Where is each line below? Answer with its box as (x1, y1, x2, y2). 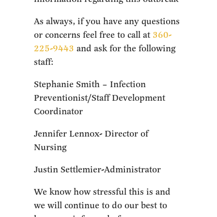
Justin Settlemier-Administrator (34, 164, 161, 175)
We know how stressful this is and (34, 186, 171, 197)
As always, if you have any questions (34, 16, 180, 27)
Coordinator (34, 106, 83, 117)
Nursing (34, 142, 67, 153)
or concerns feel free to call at (34, 30, 153, 40)
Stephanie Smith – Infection (34, 79, 146, 90)
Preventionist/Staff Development (34, 93, 166, 103)
